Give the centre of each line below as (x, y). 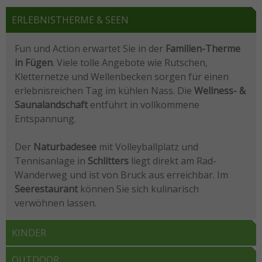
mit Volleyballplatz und (147, 146)
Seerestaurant (46, 189)
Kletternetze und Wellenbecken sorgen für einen (122, 76)
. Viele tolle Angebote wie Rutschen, (130, 62)
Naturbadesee (65, 146)
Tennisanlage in (51, 161)
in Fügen (34, 62)
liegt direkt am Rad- (173, 161)
